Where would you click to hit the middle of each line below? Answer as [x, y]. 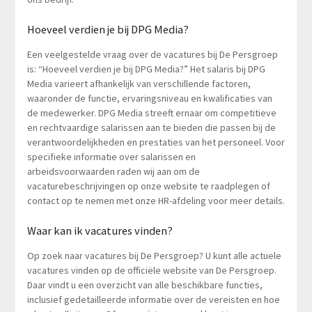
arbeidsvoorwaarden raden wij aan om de [113, 172]
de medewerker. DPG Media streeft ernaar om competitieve [151, 113]
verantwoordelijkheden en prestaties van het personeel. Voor [156, 142]
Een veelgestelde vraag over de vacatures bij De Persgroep [152, 55]
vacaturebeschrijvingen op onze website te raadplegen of [148, 186]
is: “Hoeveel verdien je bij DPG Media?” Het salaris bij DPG [146, 69]
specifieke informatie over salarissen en [111, 157]
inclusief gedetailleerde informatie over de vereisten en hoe [153, 300]
